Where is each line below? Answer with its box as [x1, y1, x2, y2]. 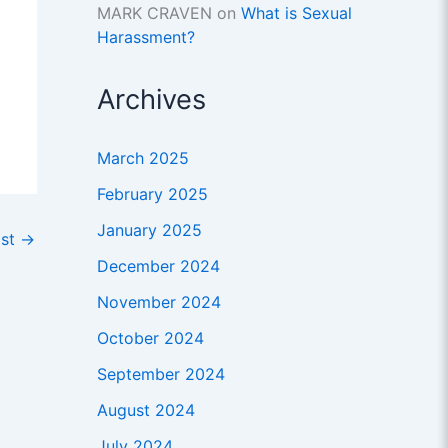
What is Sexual [240, 3, 352, 24]
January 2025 [96, 220, 202, 241]
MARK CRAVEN [96, 3, 212, 24]
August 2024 [96, 400, 195, 421]
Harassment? [96, 27, 195, 48]
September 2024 [96, 364, 225, 385]
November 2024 [96, 292, 221, 313]
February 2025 [96, 184, 208, 205]
